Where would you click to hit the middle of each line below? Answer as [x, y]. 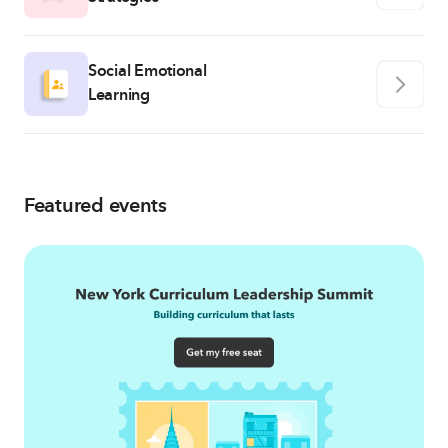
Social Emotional [147, 71]
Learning [119, 95]
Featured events [95, 206]
